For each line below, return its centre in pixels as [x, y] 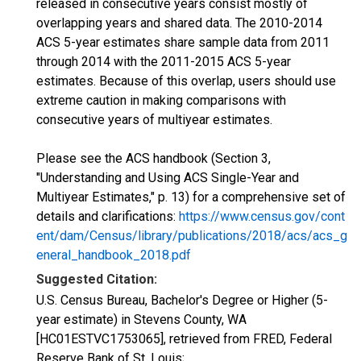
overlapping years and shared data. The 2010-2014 [179, 23]
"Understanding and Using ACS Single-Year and [168, 178]
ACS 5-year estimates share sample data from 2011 [183, 42]
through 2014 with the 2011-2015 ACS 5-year [164, 62]
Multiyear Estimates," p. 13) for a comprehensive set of [191, 197]
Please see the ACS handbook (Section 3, [154, 158]
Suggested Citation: [97, 279]
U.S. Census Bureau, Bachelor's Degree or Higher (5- [182, 300]
